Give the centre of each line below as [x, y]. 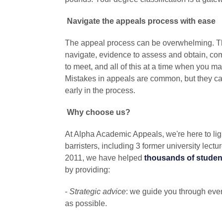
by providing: [87, 170]
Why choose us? [98, 112]
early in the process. [100, 91]
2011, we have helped [104, 158]
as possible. [86, 204]
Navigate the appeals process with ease [141, 21]
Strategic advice [97, 192]
